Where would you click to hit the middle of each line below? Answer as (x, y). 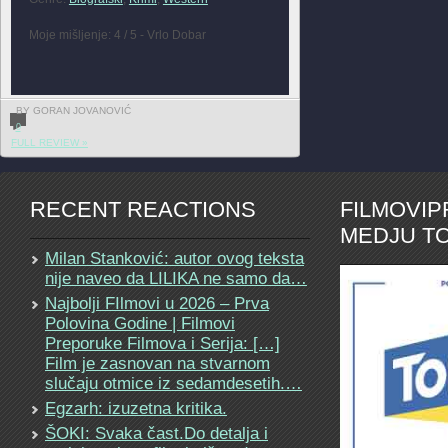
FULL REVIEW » (49, 142)
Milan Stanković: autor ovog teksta (174, 258)
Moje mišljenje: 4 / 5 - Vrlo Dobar (117, 34)
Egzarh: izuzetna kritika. (136, 408)
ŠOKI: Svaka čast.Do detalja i (156, 433)
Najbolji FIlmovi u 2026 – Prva (157, 303)
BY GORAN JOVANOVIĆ (73, 110)
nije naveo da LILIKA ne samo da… (176, 278)
